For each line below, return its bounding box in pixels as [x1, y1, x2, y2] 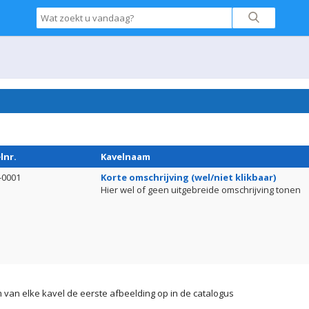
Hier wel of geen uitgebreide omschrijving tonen [101, 183, 301, 196]
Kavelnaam [101, 150, 150, 163]
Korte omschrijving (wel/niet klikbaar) [101, 171, 276, 183]
